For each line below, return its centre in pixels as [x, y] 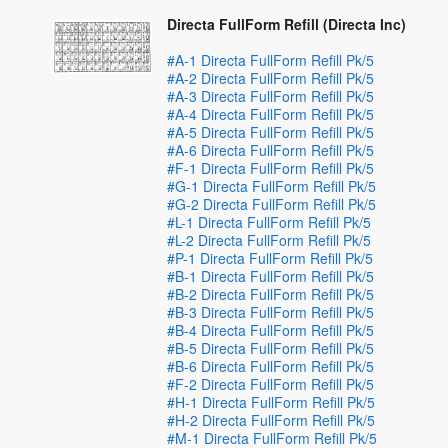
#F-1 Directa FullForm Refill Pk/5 [271, 168]
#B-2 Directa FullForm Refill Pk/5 [271, 294]
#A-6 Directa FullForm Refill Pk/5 [271, 150]
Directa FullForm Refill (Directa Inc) [287, 24]
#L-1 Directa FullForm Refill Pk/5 [269, 222]
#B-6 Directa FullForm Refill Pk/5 [271, 366]
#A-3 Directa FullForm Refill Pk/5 [271, 96]
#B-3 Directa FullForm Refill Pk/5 [271, 312]
